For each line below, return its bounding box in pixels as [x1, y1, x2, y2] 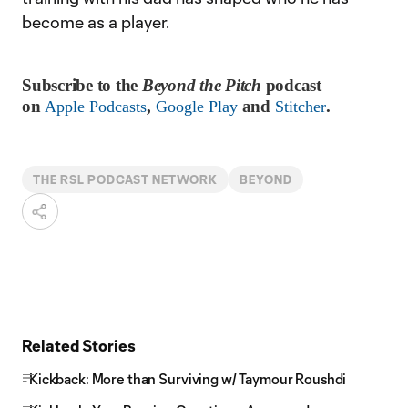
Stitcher [274, 97, 326, 116]
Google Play [155, 97, 238, 116]
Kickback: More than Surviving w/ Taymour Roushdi [29, 371, 347, 387]
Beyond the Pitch [141, 76, 261, 95]
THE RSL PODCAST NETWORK [33, 173, 219, 186]
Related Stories [22, 336, 136, 354]
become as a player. [22, 12, 169, 32]
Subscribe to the [22, 76, 142, 95]
